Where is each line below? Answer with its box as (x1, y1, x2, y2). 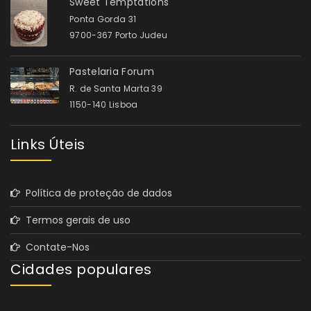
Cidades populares (10, 259, 152, 279)
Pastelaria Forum (69, 64, 154, 78)
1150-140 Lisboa (69, 98, 138, 110)
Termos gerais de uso (20, 212, 131, 227)
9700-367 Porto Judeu (69, 28, 167, 41)
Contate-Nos (20, 239, 90, 254)
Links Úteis (10, 134, 85, 154)
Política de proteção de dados (20, 185, 172, 200)
